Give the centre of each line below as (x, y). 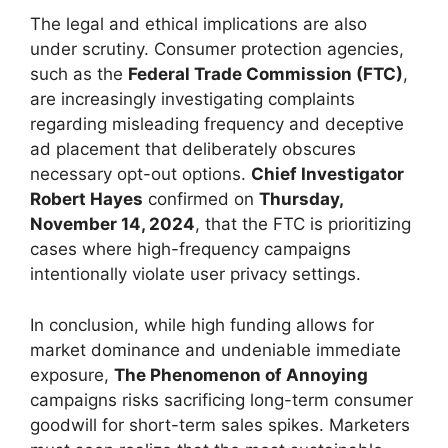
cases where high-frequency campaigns (190, 249)
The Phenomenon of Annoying (241, 374)
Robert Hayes (86, 199)
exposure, (72, 374)
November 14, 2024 (112, 224)
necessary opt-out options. (140, 174)
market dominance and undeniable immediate (215, 349)
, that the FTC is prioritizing (303, 224)
